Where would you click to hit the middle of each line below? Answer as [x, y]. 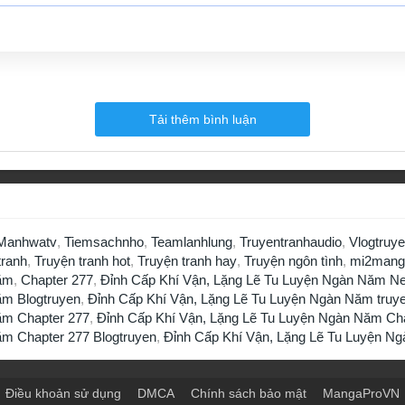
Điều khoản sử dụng [63, 393]
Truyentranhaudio [291, 241]
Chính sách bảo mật [249, 393]
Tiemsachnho [104, 241]
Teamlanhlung [192, 241]
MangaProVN [361, 393]
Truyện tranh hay [187, 260]
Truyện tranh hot [82, 260]
